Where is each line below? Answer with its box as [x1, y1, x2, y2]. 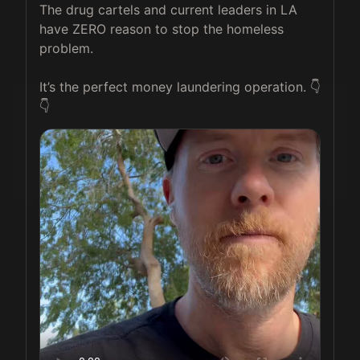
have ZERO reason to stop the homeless [39, 21, 288, 38]
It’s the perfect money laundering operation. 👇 [39, 79, 321, 96]
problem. [39, 40, 93, 57]
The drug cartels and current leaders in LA [39, 2, 301, 18]
